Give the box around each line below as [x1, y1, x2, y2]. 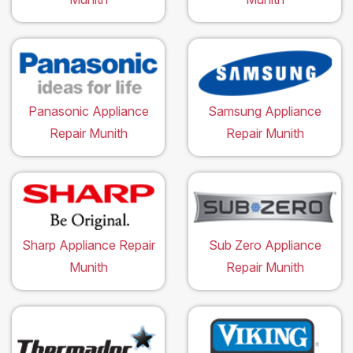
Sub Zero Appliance [208, 236, 321, 253]
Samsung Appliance [208, 102, 321, 119]
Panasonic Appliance [28, 102, 149, 119]
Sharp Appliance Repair [21, 236, 155, 253]
